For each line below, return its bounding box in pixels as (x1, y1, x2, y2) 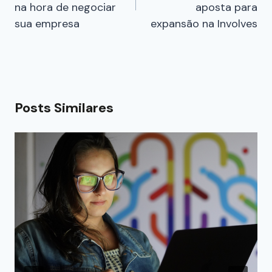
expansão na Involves (151, 16, 257, 32)
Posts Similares (15, 99, 114, 117)
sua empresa (15, 16, 80, 32)
